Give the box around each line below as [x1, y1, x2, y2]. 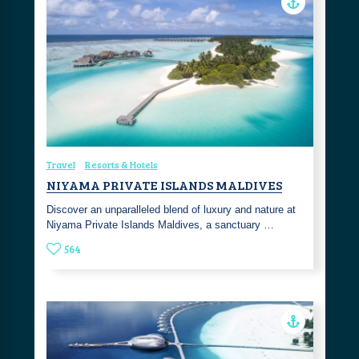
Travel [46, 157, 75, 171]
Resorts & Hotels [84, 157, 158, 171]
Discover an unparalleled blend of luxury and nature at [46, 203, 296, 216]
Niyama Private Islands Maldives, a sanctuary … [46, 218, 274, 231]
